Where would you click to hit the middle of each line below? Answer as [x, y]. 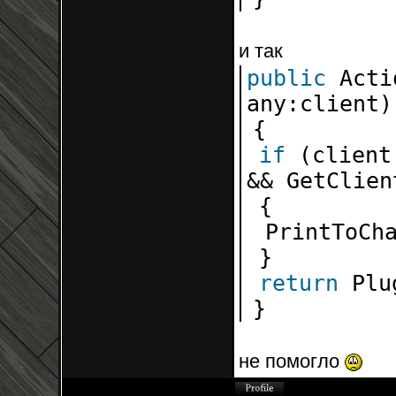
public [286, 78]
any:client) [320, 104]
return [299, 283]
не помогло [292, 361]
